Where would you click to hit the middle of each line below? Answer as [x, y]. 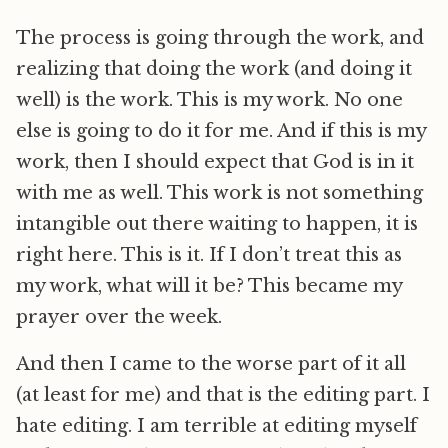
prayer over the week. [119, 317]
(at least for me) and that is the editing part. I [223, 395]
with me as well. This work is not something [219, 193]
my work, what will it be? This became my [209, 286]
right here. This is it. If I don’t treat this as [209, 255]
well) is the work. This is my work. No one [209, 100]
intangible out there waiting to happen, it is [217, 224]
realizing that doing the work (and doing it [214, 69]
